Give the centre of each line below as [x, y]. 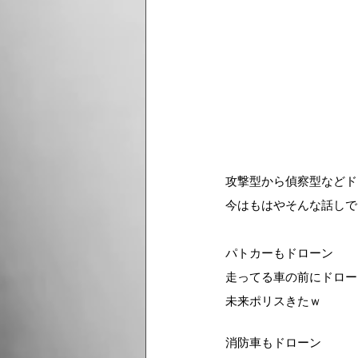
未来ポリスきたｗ [273, 300]
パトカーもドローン [279, 253]
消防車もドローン [273, 342]
